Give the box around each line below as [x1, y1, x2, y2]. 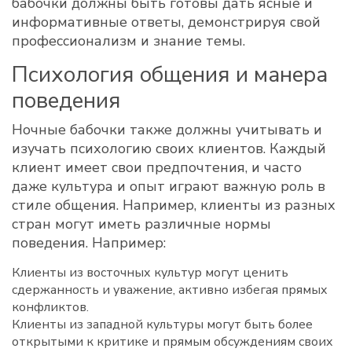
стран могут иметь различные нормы [12, 214, 271, 233]
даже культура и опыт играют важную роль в [12, 177, 325, 196]
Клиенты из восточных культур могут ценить [12, 264, 288, 281]
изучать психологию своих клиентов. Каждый [12, 139, 326, 158]
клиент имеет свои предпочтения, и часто [12, 158, 302, 177]
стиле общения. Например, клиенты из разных [12, 196, 335, 214]
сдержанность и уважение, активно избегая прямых [12, 281, 328, 299]
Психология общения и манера [12, 60, 328, 90]
